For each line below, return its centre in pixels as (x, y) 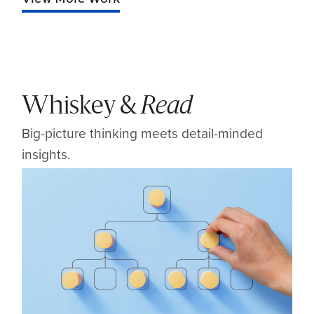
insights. (46, 154)
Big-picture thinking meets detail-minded (143, 133)
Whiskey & (82, 107)
